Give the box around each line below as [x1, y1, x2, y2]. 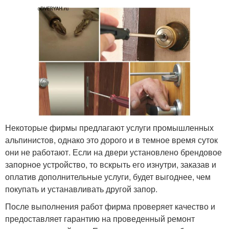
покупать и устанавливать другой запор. [5, 182, 157, 195]
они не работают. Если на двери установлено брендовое [5, 146, 222, 158]
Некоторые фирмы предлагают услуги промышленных [5, 121, 214, 133]
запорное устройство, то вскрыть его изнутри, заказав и [5, 158, 216, 170]
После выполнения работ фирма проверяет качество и [5, 200, 215, 212]
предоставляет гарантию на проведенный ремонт [5, 212, 195, 224]
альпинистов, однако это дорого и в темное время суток [5, 133, 218, 146]
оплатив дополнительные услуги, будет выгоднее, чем [5, 170, 211, 182]
